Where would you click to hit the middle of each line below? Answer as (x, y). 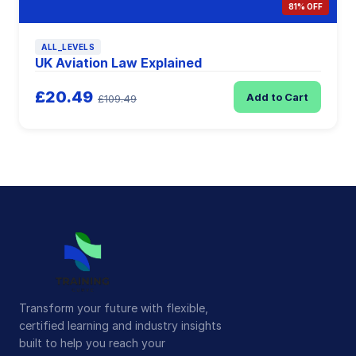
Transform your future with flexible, (114, 308)
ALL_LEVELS (68, 47)
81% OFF (306, 6)
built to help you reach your (92, 343)
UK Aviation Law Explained (118, 63)
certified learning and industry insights (120, 325)
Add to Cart (277, 97)
